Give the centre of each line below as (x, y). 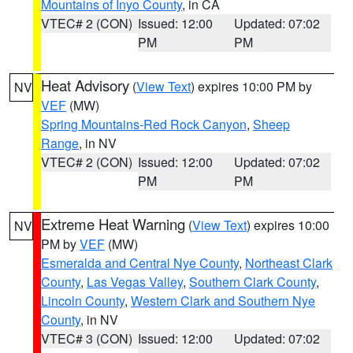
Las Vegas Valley (135, 282)
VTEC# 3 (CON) (87, 338)
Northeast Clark (289, 263)
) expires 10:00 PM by (251, 86)
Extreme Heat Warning (113, 224)
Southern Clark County (253, 282)
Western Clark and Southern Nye (223, 301)
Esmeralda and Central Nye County (140, 263)
